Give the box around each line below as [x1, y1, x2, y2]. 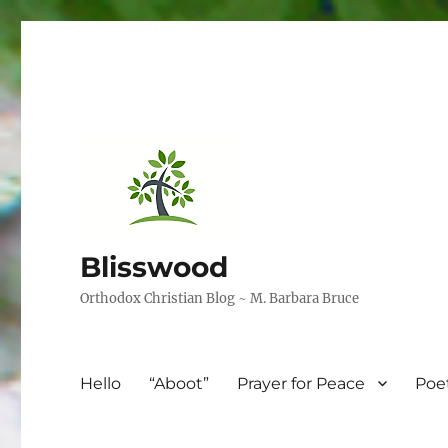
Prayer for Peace [237, 373, 366, 393]
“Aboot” [149, 373, 210, 393]
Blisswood [80, 250, 229, 284]
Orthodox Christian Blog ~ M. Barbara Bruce [80, 290, 360, 307]
